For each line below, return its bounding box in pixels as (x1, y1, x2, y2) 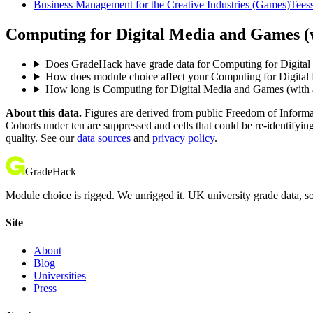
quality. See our (6, 132, 74, 145)
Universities (34, 269, 86, 282)
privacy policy (152, 132, 214, 145)
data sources (77, 132, 131, 145)
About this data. (6, 107, 82, 119)
